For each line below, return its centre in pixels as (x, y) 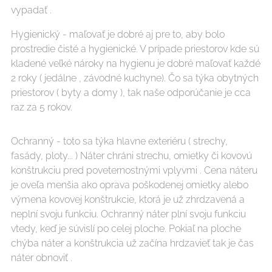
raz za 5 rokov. (42, 107)
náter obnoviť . (43, 258)
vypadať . (31, 10)
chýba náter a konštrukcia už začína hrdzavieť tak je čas (132, 243)
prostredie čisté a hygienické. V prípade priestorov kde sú (135, 49)
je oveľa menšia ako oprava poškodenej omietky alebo (130, 185)
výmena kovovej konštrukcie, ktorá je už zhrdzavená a (128, 199)
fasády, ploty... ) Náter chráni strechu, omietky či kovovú (131, 156)
